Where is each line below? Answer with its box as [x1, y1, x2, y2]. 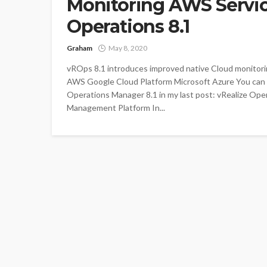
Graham [67, 43, 92, 52]
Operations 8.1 [67, 15, 190, 38]
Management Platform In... [67, 102, 165, 113]
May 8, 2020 [108, 43, 147, 52]
